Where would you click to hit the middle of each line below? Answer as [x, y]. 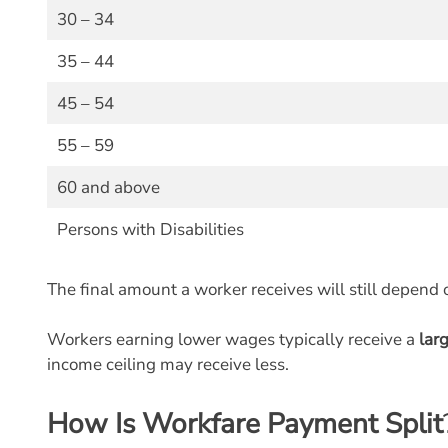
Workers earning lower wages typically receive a [233, 339]
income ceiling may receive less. [168, 364]
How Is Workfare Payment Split [245, 423]
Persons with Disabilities [150, 229]
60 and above [108, 187]
